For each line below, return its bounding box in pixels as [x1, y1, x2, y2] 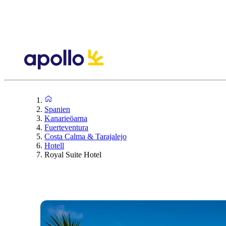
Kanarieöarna [44, 114, 87, 123]
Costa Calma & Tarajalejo [44, 132, 127, 141]
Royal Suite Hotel [44, 150, 101, 159]
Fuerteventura [44, 123, 88, 132]
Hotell [44, 141, 64, 150]
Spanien [44, 104, 70, 114]
